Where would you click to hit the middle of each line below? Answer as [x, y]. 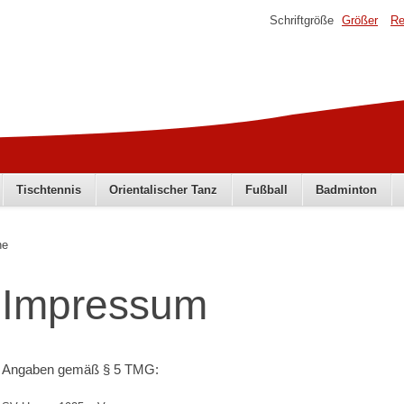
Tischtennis [48, 190]
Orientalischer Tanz [163, 190]
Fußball [266, 190]
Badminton [346, 190]
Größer [360, 21]
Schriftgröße [302, 21]
